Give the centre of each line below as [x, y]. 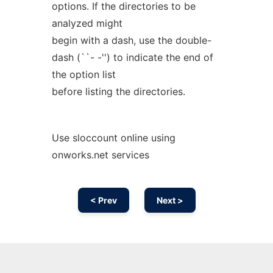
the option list [83, 74]
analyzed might [87, 23]
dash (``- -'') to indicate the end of [132, 57]
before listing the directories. [118, 91]
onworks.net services [100, 155]
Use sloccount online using [113, 138]
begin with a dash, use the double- [131, 40]
